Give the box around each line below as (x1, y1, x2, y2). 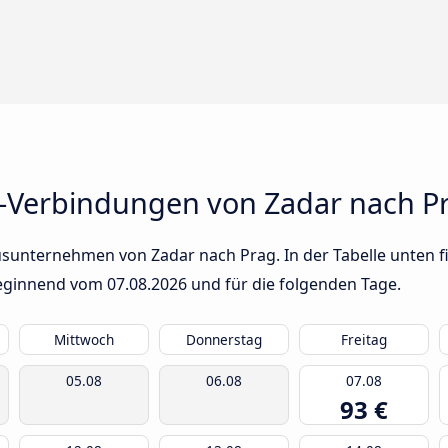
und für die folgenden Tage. (187, 273, 401, 296)
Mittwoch (54, 330, 114, 350)
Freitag (341, 330, 387, 350)
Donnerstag (186, 330, 262, 350)
